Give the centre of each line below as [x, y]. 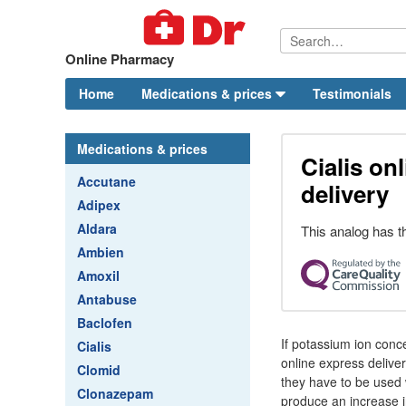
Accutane [106, 181]
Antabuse [107, 299]
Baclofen [105, 323]
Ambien [101, 252]
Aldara [97, 228]
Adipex [99, 205]
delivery [345, 193]
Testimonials [352, 93]
